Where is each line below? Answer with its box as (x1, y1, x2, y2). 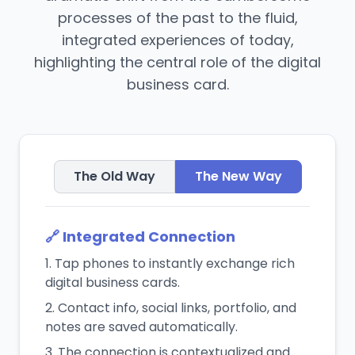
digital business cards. (45, 273, 180, 292)
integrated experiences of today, (61, 30, 294, 50)
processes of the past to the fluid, (57, 8, 298, 28)
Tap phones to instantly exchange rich (55, 254, 295, 273)
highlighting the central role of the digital (34, 52, 321, 72)
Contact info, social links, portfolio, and (58, 299, 296, 317)
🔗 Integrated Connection (45, 227, 235, 246)
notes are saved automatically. (45, 318, 238, 336)
